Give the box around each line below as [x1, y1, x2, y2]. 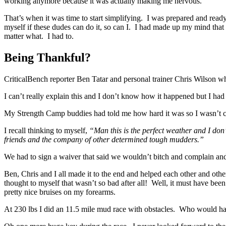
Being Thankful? [4, 51, 91, 65]
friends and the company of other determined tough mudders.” [4, 135, 204, 144]
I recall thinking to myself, [4, 126, 89, 135]
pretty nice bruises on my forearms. [4, 188, 116, 197]
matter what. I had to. [4, 32, 74, 41]
